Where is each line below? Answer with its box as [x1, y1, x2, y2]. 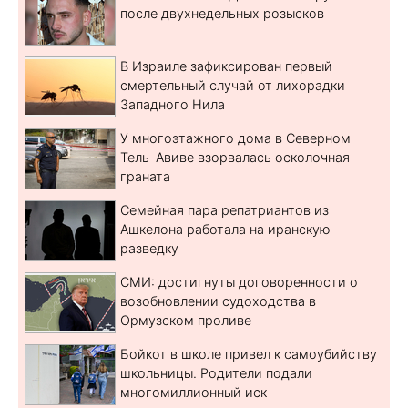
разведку [120, 240, 178, 256]
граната [120, 168, 170, 184]
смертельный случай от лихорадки [120, 76, 345, 93]
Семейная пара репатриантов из [120, 201, 329, 218]
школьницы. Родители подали [120, 364, 312, 381]
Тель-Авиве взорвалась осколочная [120, 148, 350, 165]
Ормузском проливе [120, 311, 251, 328]
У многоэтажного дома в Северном [120, 129, 351, 146]
